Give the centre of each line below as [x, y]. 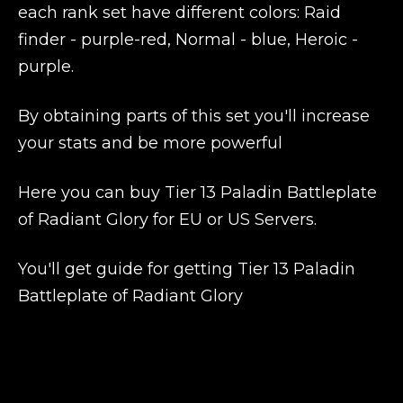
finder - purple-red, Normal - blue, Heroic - [188, 40]
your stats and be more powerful [150, 143]
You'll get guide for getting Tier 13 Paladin [187, 269]
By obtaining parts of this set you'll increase [194, 116]
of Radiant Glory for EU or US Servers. [167, 219]
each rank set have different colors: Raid [179, 13]
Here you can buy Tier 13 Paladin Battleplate [197, 193]
